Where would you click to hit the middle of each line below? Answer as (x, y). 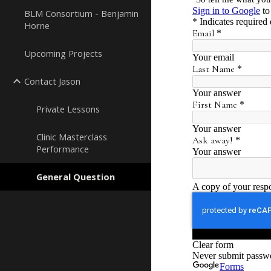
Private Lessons (68, 109)
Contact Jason (52, 81)
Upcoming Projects (63, 53)
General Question (76, 177)
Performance (63, 149)
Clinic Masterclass (72, 137)
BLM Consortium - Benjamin (81, 13)
